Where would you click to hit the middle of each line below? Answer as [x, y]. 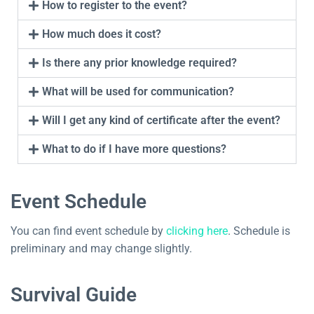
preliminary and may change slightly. [101, 248]
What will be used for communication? [138, 91]
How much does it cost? [102, 34]
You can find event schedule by [88, 231]
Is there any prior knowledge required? [140, 62]
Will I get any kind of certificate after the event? [162, 120]
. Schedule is [259, 231]
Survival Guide [74, 294]
